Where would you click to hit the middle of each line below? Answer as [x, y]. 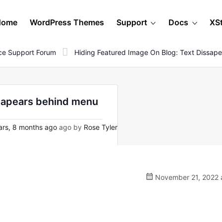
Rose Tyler [101, 127]
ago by [70, 127]
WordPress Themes [67, 22]
